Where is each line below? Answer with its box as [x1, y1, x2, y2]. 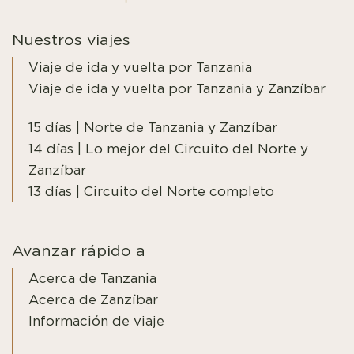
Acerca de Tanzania [28, 272, 156, 286]
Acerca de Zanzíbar [28, 293, 158, 307]
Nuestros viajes [12, 32, 130, 49]
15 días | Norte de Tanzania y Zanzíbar [28, 121, 277, 135]
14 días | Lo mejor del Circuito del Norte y [28, 142, 308, 156]
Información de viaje [28, 314, 164, 329]
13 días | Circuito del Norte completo [28, 185, 274, 199]
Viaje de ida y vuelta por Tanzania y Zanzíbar [28, 82, 326, 96]
